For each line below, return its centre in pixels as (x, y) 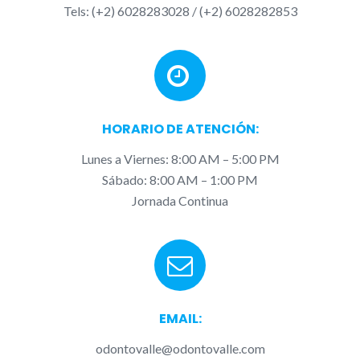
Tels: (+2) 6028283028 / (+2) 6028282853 (180, 11)
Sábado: (125, 180)
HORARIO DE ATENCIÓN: (180, 129)
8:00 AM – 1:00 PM (204, 180)
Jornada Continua (180, 201)
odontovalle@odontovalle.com (180, 349)
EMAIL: (180, 319)
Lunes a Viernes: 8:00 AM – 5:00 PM (180, 159)
